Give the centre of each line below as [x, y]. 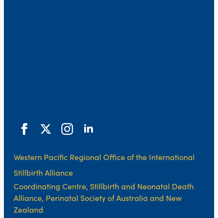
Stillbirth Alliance [43, 173]
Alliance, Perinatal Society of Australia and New [98, 198]
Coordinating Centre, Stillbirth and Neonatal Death [104, 186]
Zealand [28, 209]
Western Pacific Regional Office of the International [104, 157]
